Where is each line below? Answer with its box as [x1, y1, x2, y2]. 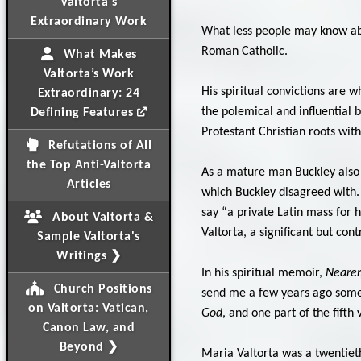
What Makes [60, 48, 137, 61]
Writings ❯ [56, 250, 121, 263]
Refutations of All [44, 139, 151, 152]
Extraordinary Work [31, 15, 147, 28]
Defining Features [30, 106, 134, 119]
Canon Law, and [43, 322, 135, 334]
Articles [66, 178, 111, 191]
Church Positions [50, 283, 152, 296]
